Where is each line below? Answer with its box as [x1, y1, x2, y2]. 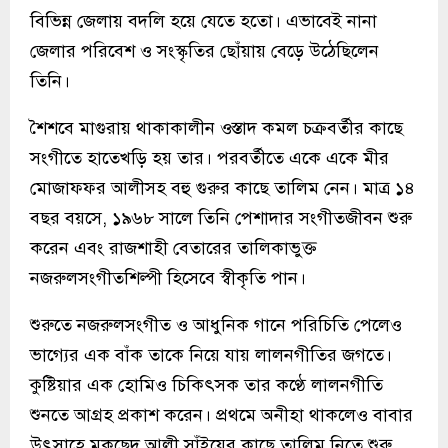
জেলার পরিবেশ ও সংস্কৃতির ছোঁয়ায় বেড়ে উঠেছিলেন [30, 39, 379, 62]
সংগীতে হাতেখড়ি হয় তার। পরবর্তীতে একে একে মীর [30, 146, 389, 169]
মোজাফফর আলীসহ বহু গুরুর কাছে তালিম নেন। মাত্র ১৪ [30, 176, 415, 199]
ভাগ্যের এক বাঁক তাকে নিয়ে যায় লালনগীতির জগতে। [30, 343, 392, 366]
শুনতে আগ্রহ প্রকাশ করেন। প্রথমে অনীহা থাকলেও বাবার [30, 403, 413, 426]
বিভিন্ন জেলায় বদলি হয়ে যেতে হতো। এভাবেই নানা [30, 9, 377, 32]
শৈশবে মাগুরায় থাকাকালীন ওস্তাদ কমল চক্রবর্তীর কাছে [30, 116, 403, 139]
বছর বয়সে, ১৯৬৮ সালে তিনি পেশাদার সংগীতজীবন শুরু [30, 206, 412, 229]
